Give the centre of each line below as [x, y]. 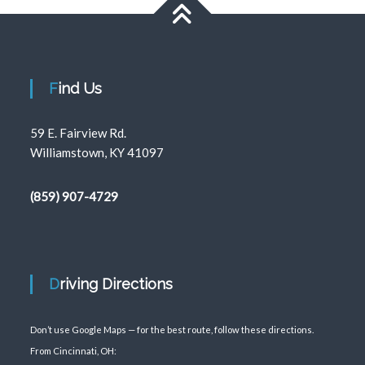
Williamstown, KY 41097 [97, 152]
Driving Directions [117, 284]
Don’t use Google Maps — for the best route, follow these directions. [172, 330]
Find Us [80, 88]
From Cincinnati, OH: [74, 351]
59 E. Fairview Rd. [79, 133]
